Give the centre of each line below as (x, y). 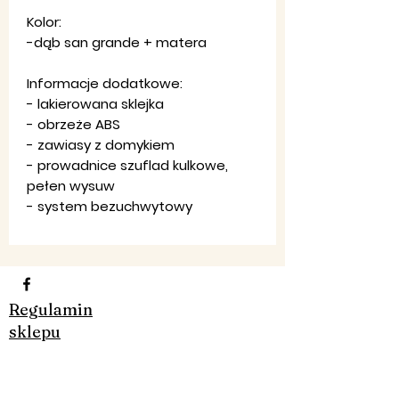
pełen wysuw (71, 185)
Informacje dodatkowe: (105, 83)
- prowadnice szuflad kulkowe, (127, 165)
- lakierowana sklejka (95, 103)
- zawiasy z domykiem (101, 144)
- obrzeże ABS (73, 124)
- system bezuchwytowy (110, 206)
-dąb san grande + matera (117, 42)
